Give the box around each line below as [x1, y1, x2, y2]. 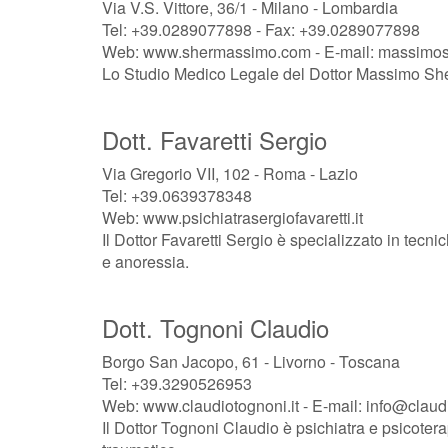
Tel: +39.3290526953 [102, 372, 252, 395]
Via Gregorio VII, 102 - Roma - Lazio [102, 162, 358, 185]
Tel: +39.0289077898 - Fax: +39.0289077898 [102, 18, 420, 41]
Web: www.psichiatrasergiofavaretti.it [102, 206, 363, 229]
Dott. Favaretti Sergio [102, 122, 327, 157]
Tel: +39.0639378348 [102, 184, 252, 207]
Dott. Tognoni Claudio [102, 310, 329, 345]
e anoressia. [102, 250, 189, 273]
